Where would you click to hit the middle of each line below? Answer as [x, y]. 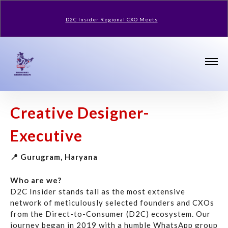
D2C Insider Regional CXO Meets [111, 19]
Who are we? [36, 180]
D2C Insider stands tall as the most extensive [98, 192]
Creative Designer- [80, 113]
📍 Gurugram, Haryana [54, 157]
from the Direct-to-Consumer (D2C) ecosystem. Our [110, 214]
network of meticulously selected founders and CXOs [112, 203]
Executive [46, 136]
